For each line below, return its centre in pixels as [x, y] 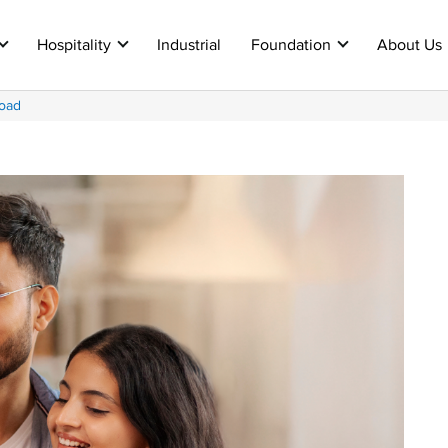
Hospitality [76, 45]
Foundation [293, 45]
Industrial [189, 45]
